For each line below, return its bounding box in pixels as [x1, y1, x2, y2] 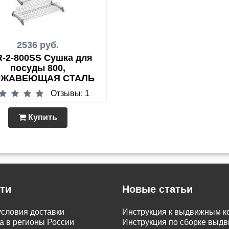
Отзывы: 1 [50, 89, 89, 98]
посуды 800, [10, 63, 65, 73]
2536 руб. [17, 40, 59, 50]
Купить [26, 113, 57, 122]
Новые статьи [122, 184, 193, 195]
